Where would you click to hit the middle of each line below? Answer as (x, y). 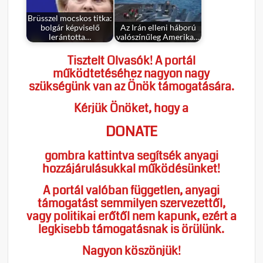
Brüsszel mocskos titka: (70, 18)
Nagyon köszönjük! (131, 251)
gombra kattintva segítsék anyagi (131, 156)
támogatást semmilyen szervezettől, (131, 204)
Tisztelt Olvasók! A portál (131, 61)
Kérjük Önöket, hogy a (131, 109)
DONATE (131, 132)
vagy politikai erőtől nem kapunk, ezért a (131, 217)
